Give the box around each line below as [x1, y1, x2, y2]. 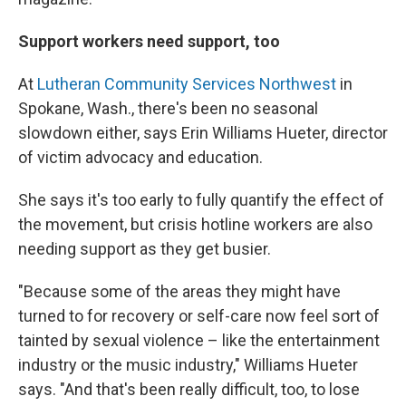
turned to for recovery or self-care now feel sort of [18, 306, 380, 325]
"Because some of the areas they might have [18, 282, 341, 301]
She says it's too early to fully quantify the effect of [18, 190, 384, 209]
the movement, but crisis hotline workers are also [18, 215, 372, 234]
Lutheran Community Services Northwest [37, 74, 336, 93]
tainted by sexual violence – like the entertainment [18, 331, 380, 350]
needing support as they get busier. [18, 239, 271, 258]
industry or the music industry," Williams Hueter [18, 355, 358, 374]
